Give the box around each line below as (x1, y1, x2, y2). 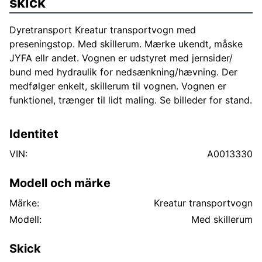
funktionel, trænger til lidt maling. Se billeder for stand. (9, 94, 252, 106)
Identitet (9, 127, 58, 141)
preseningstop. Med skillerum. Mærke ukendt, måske (9, 38, 243, 50)
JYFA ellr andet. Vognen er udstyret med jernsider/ (9, 52, 233, 64)
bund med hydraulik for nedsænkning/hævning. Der (9, 66, 237, 78)
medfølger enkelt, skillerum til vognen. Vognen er (9, 80, 226, 92)
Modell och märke (9, 176, 111, 190)
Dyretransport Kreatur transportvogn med (9, 24, 196, 36)
